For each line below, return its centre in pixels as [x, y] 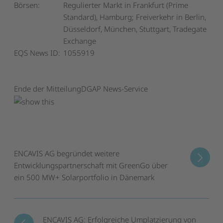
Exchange [80, 41]
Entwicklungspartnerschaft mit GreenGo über [91, 165]
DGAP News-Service [115, 88]
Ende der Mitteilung [48, 88]
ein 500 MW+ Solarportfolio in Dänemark [84, 177]
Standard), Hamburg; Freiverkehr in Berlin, [135, 17]
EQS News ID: [37, 53]
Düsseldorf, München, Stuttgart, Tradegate [135, 29]
